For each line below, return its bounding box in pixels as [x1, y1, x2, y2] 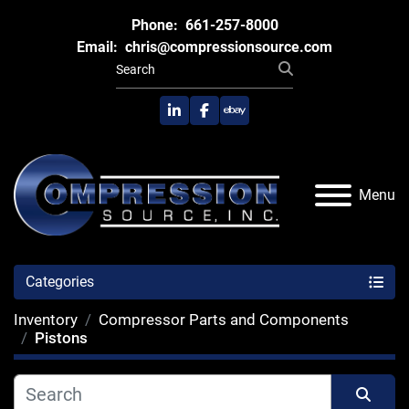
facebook [203, 110, 264, 129]
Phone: [131, 16, 178, 34]
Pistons [35, 329, 88, 348]
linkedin [173, 110, 224, 129]
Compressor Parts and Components [99, 310, 349, 330]
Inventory [14, 310, 78, 330]
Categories [26, 273, 94, 291]
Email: [77, 38, 118, 56]
